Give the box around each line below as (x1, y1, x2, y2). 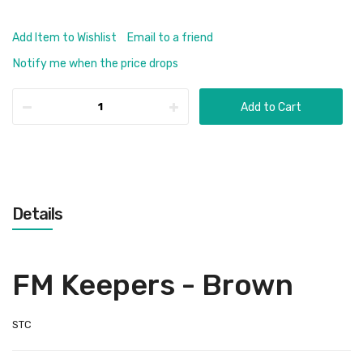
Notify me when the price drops (13, 57, 178, 70)
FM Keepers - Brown (12, 267, 293, 302)
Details (12, 204, 62, 224)
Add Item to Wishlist (12, 31, 117, 45)
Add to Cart (241, 100, 301, 114)
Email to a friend (127, 31, 213, 45)
